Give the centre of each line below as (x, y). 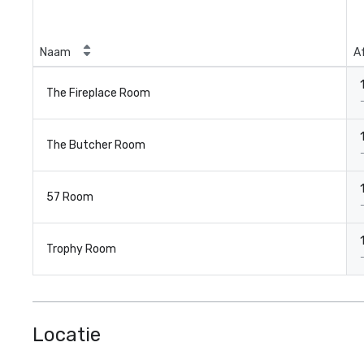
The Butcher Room (96, 145)
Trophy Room (81, 249)
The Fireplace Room (98, 93)
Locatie (67, 335)
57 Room (70, 197)
